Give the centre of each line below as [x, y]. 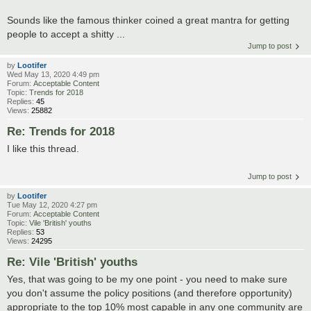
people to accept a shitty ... [66, 34]
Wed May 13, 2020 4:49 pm [53, 75]
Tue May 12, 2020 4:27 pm [52, 204]
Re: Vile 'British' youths [72, 261]
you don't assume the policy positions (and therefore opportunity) [150, 293]
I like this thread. [43, 149]
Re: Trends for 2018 [61, 132]
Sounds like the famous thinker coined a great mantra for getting [148, 20]
